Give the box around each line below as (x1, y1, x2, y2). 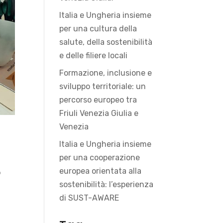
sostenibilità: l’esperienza (59, 180, 154, 189)
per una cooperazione (59, 153, 140, 162)
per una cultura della (59, 24, 137, 33)
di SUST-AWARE (59, 193, 119, 203)
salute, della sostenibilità (59, 37, 153, 47)
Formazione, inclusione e (59, 68, 152, 78)
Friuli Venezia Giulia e (59, 109, 139, 118)
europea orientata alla (59, 166, 142, 176)
